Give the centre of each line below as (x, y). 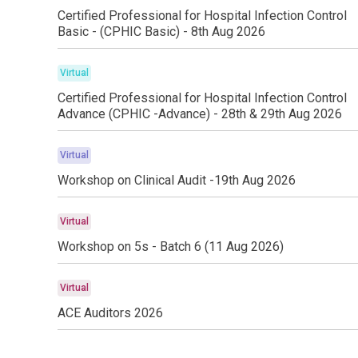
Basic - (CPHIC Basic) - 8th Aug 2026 (161, 32)
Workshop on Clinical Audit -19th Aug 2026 (177, 180)
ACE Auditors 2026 (110, 313)
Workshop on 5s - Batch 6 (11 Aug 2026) (171, 247)
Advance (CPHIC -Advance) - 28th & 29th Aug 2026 (200, 114)
